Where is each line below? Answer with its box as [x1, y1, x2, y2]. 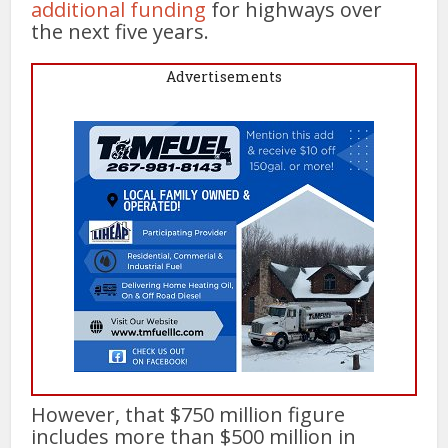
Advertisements [166, 66, 282, 86]
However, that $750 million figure [31, 400, 346, 428]
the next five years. [31, 17, 210, 45]
